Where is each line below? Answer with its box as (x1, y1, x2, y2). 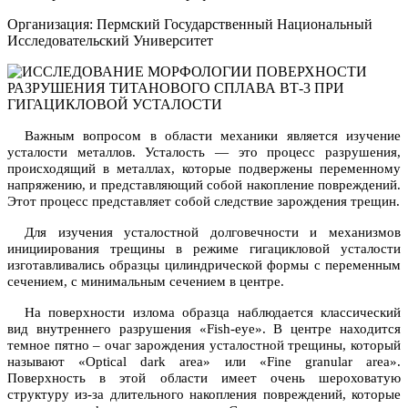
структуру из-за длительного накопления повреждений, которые (7, 386, 401, 402)
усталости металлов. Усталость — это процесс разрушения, (7, 144, 401, 159)
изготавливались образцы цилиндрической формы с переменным (7, 257, 401, 272)
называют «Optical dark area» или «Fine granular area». (7, 353, 401, 369)
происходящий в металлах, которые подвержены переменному (7, 160, 401, 176)
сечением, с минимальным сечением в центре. (7, 273, 284, 289)
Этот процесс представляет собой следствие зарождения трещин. (7, 193, 400, 209)
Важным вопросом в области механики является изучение (24, 127, 401, 143)
